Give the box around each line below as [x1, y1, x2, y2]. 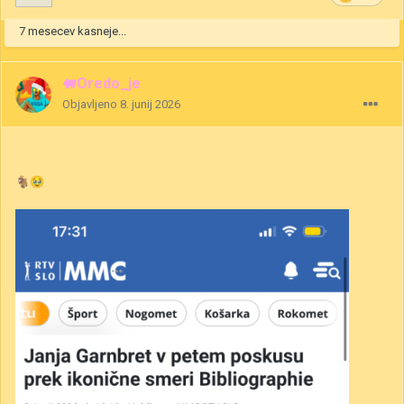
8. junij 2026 [120, 97, 180, 112]
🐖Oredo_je [62, 75, 141, 93]
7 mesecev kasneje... [19, 24, 126, 39]
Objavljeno [62, 97, 120, 112]
